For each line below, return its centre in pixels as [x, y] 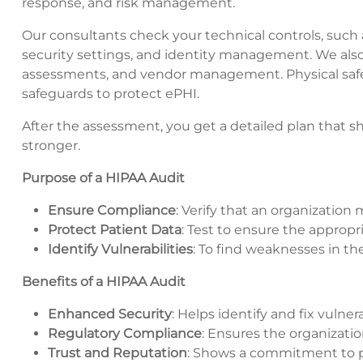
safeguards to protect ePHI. [111, 94]
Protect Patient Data [115, 230]
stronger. [51, 146]
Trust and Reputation [117, 353]
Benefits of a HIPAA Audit [104, 282]
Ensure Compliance [112, 211]
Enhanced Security [110, 314]
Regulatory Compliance [125, 334]
